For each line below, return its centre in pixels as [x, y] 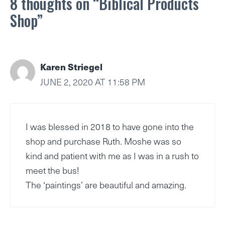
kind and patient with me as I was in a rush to [112, 156]
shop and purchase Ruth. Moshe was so [103, 141]
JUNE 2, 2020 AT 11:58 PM [93, 82]
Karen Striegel [71, 67]
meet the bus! [52, 170]
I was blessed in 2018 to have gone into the [110, 127]
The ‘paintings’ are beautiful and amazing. [106, 185]
